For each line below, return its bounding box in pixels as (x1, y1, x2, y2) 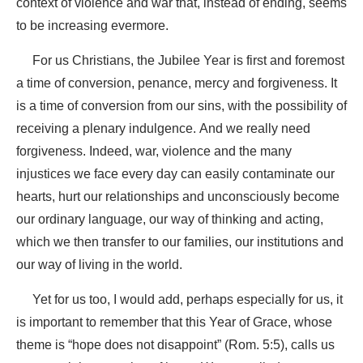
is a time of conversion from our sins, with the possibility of (16, 92, 347, 120)
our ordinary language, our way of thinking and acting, (16, 205, 323, 233)
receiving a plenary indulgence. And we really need (16, 114, 310, 143)
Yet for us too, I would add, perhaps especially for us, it (16, 285, 343, 314)
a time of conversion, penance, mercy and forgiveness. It (16, 69, 337, 97)
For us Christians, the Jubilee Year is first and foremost (16, 46, 344, 75)
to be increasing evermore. (16, 11, 169, 40)
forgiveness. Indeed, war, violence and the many (16, 137, 292, 165)
